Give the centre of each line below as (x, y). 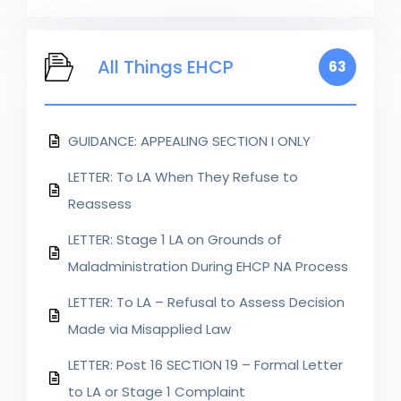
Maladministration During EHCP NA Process (208, 266)
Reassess (100, 203)
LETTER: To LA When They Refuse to (183, 176)
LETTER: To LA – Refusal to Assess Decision (206, 302)
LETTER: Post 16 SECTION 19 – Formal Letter (205, 364)
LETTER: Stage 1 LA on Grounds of (175, 239)
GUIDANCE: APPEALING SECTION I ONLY (189, 141)
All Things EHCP (166, 67)
